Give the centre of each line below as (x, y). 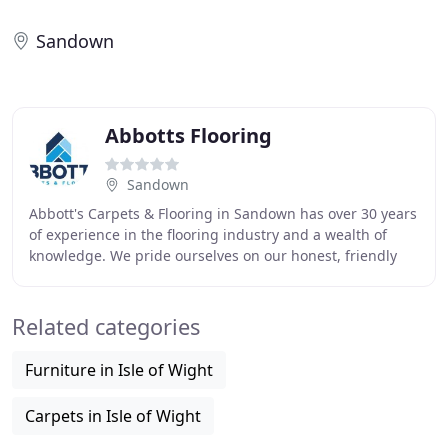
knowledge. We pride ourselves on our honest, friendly (213, 255)
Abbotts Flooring (188, 135)
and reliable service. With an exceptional (165, 276)
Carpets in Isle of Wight (113, 416)
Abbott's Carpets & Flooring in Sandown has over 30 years (223, 213)
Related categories (106, 326)
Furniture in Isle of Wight (119, 370)
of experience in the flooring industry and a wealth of (208, 234)
